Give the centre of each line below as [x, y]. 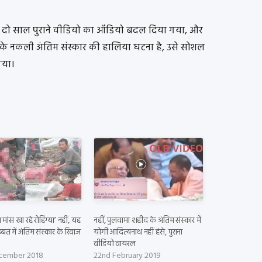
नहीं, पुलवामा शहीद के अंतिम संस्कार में [147, 220]
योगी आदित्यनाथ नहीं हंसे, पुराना [138, 232]
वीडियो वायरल [114, 244]
